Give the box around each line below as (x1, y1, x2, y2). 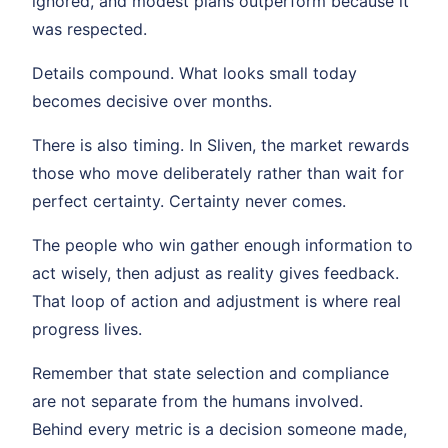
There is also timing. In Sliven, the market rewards (32, 135, 409, 155)
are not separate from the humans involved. (32, 391, 363, 411)
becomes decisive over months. (32, 91, 272, 111)
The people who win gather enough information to (32, 235, 413, 255)
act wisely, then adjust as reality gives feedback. (32, 263, 399, 283)
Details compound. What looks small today (32, 63, 357, 83)
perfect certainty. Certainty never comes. (32, 191, 346, 211)
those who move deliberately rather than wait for (32, 163, 404, 183)
